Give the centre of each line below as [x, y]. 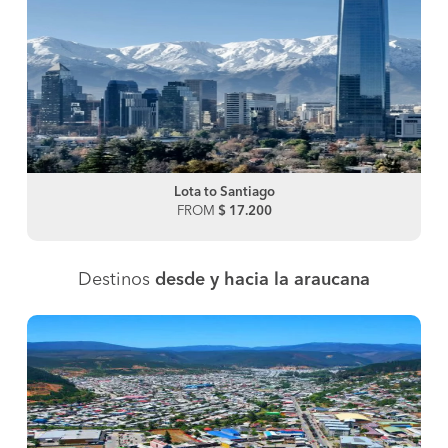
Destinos [116, 279]
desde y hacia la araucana [262, 279]
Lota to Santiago [224, 192]
